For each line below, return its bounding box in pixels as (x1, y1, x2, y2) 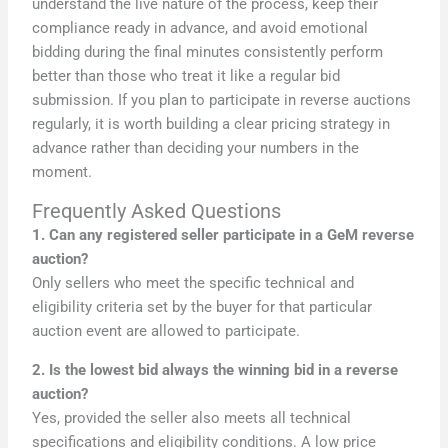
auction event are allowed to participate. (32, 322, 301, 341)
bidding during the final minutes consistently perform (32, 43, 384, 62)
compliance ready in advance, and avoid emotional (32, 19, 369, 38)
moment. (32, 163, 93, 182)
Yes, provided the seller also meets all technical (32, 408, 352, 427)
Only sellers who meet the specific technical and (32, 274, 355, 293)
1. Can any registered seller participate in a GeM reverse (32, 226, 415, 245)
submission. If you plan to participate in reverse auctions (32, 91, 412, 110)
